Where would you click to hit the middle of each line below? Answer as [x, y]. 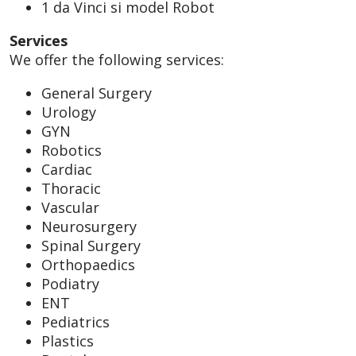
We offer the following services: [117, 59]
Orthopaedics [88, 264]
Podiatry [70, 283]
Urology [69, 112]
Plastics [68, 341]
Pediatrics [75, 321]
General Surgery [97, 93]
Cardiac [67, 169]
